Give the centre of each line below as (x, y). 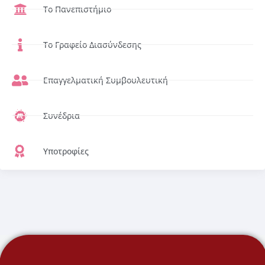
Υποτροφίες (66, 151)
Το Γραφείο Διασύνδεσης (92, 45)
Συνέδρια (61, 116)
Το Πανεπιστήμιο (77, 9)
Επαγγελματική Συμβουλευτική (105, 80)
